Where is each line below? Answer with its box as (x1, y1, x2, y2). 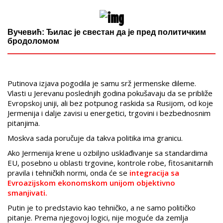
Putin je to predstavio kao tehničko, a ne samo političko (7, 203, 196, 213)
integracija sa (129, 168, 179, 178)
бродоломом (7, 37, 59, 46)
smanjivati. (7, 188, 47, 198)
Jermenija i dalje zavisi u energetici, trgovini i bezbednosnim (7, 108, 211, 118)
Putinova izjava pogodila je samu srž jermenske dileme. (7, 78, 196, 89)
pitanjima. (7, 118, 40, 128)
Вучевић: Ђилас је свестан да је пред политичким (7, 28, 206, 37)
